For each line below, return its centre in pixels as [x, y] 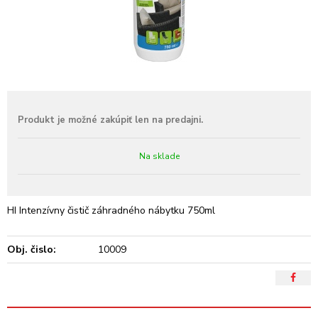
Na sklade [159, 156]
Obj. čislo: [32, 250]
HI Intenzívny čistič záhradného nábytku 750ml [111, 210]
